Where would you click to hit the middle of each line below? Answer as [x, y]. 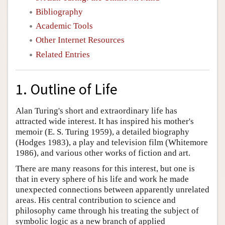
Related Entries [63, 54]
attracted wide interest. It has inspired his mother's [105, 122]
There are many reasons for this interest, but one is [105, 169]
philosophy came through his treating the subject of [107, 211]
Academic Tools [64, 26]
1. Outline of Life [67, 89]
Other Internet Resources [80, 40]
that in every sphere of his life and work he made [102, 179]
